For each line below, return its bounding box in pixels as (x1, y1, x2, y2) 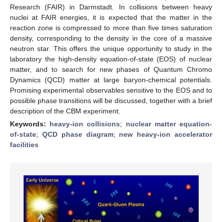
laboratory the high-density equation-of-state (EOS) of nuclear (10, 55, 212, 63)
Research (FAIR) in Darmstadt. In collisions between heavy (10, 2, 212, 11)
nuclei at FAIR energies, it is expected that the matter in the (10, 13, 212, 21)
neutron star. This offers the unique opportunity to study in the (10, 44, 212, 53)
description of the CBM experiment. (10, 107, 120, 115)
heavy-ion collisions (50, 119, 120, 128)
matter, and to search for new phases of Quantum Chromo (10, 65, 212, 73)
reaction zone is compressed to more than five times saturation (10, 23, 212, 32)
